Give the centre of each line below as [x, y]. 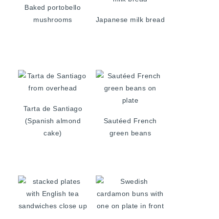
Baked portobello [53, 7]
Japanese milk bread [130, 20]
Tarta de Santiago [53, 109]
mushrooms [53, 20]
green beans [130, 133]
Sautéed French [130, 121]
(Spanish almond [53, 121]
